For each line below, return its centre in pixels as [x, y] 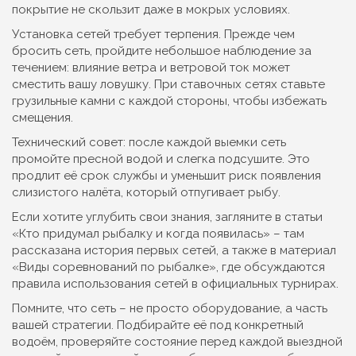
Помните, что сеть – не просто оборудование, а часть [170, 308]
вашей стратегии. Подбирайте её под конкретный [158, 325]
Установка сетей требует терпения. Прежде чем [153, 34]
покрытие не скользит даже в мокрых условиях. [151, 10]
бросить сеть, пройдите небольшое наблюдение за [162, 51]
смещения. [43, 118]
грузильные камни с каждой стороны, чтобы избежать [169, 101]
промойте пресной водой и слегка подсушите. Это [161, 159]
